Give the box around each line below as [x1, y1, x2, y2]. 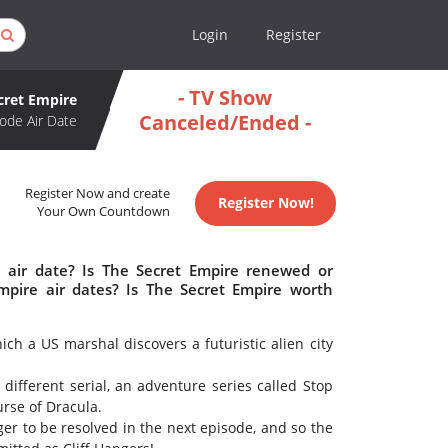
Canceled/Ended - [138, 109, 311, 136]
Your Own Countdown [37, 203, 171, 221]
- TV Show [177, 84, 272, 111]
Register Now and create [25, 185, 171, 203]
